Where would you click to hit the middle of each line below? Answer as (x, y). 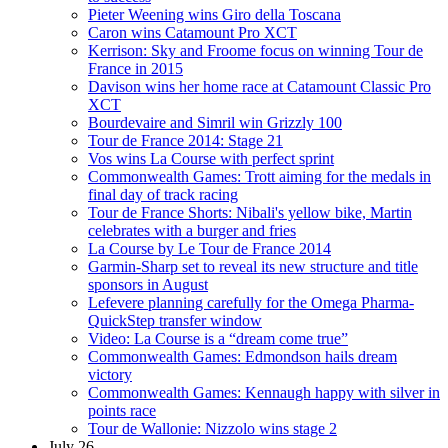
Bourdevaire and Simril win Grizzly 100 (215, 122)
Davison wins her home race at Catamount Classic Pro (259, 86)
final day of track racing (163, 194)
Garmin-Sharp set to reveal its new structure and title (253, 266)
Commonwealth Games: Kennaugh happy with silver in (264, 392)
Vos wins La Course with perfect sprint (211, 158)
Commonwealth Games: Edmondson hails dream (242, 356)
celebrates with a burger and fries (192, 230)
